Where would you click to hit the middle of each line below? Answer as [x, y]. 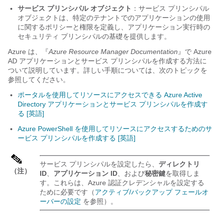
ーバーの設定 [60, 202]
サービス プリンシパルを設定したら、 [99, 164]
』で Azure [195, 52]
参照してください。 [39, 80]
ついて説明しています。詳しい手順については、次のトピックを [108, 70]
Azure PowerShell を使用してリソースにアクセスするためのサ [115, 129]
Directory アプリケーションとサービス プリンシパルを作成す [113, 104]
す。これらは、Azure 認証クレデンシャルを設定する [122, 183]
